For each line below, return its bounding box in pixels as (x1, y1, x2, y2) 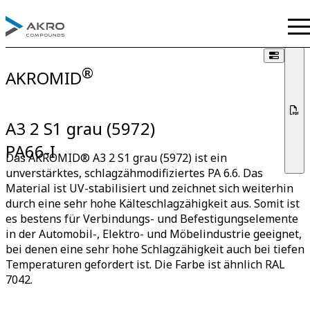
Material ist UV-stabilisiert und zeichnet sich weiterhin (6, 181, 293, 196)
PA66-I (6, 140, 55, 163)
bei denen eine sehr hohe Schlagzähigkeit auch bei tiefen (6, 241, 304, 257)
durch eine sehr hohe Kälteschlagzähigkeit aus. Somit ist (6, 196, 300, 211)
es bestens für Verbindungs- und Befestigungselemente (6, 211, 298, 226)
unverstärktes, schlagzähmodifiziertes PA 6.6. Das (6, 165, 263, 181)
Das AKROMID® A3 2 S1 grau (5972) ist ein (6, 150, 227, 165)
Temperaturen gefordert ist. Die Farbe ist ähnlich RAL (6, 257, 285, 272)
